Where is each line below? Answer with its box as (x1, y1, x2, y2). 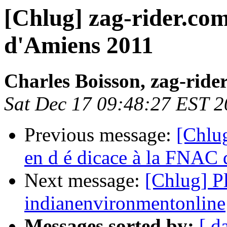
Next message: (24, 169, 145, 192)
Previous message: (24, 124, 176, 146)
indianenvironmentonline (24, 192, 225, 214)
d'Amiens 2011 (4, 32, 154, 58)
